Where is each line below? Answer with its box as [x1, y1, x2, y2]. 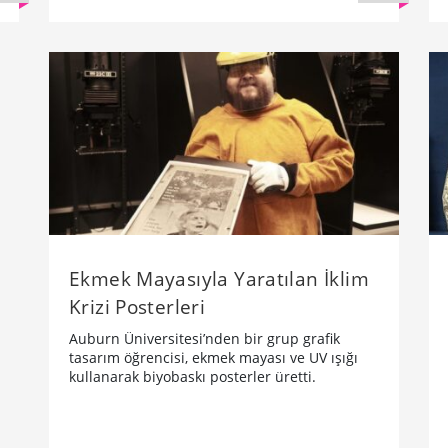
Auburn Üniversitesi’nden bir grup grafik [69, 328, 340, 348]
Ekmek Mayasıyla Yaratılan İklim [69, 264, 369, 292]
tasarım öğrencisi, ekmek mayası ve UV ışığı [69, 347, 358, 367]
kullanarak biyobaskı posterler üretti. [69, 366, 316, 386]
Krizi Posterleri [69, 292, 206, 320]
